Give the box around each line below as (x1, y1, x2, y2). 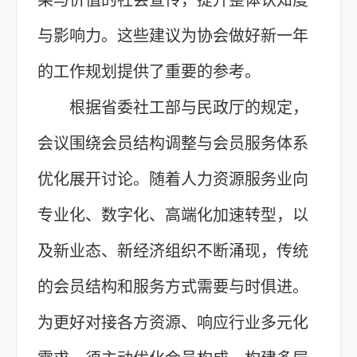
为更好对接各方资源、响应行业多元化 (37, 313, 308, 331)
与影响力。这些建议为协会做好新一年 (37, 26, 308, 45)
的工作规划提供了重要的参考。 (37, 62, 261, 80)
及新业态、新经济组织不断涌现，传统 (37, 241, 308, 260)
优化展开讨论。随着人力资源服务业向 (37, 170, 308, 188)
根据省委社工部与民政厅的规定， (69, 98, 308, 116)
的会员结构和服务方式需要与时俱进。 (37, 277, 308, 296)
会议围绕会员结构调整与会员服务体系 (37, 134, 308, 152)
